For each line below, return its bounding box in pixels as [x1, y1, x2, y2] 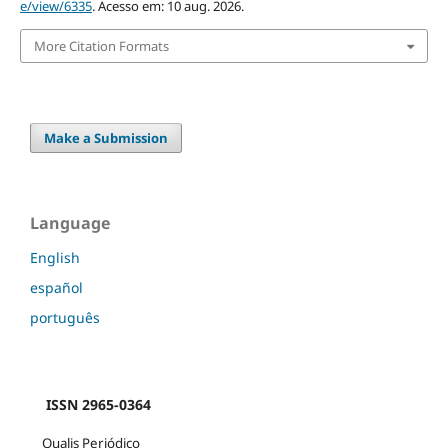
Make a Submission [44, 129, 169, 148]
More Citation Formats [33, 36, 169, 55]
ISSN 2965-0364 [30, 395, 151, 415]
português [30, 308, 100, 328]
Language [30, 212, 110, 235]
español [30, 278, 83, 298]
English [30, 248, 80, 268]
